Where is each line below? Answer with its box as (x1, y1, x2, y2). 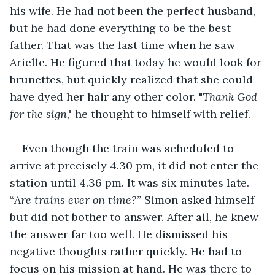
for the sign (10, 106, 67, 121)
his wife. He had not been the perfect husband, (10, 3, 258, 18)
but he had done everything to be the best (10, 20, 234, 35)
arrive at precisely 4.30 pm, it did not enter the (10, 158, 261, 172)
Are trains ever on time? (14, 192, 137, 207)
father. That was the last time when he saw (10, 37, 238, 52)
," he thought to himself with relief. (67, 106, 250, 121)
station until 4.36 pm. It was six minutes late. (10, 175, 252, 190)
